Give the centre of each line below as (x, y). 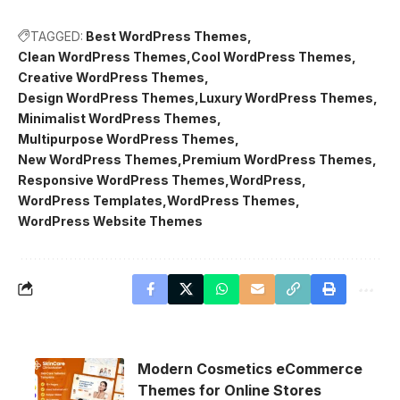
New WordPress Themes (98, 159)
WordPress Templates (90, 200)
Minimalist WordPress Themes (117, 118)
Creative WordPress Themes (111, 77)
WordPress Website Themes (110, 221)
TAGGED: (57, 36)
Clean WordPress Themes (102, 56)
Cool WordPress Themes (271, 56)
